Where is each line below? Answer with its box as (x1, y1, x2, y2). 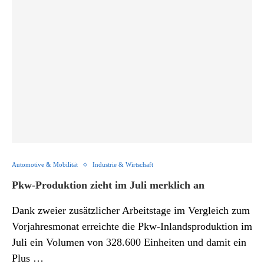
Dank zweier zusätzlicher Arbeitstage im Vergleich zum (12, 204, 250, 216)
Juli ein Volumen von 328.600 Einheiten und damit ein (12, 236, 246, 248)
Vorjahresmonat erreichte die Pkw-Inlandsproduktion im (12, 220, 252, 232)
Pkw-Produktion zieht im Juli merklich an (12, 179, 204, 191)
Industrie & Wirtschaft (93, 161, 153, 168)
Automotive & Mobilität (12, 161, 78, 168)
